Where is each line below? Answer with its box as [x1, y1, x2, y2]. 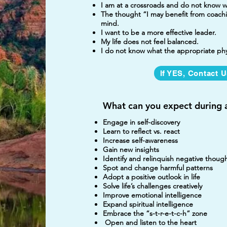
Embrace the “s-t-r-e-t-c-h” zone [102, 209, 207, 218]
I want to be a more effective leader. [100, 28, 216, 37]
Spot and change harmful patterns [102, 163, 213, 172]
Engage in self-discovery [102, 118, 180, 127]
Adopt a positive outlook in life [102, 172, 200, 181]
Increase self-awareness [102, 136, 178, 145]
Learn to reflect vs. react [102, 127, 180, 136]
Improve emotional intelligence [102, 191, 202, 200]
